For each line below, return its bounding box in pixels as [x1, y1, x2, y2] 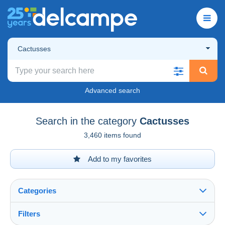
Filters [18, 209, 40, 218]
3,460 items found [84, 131, 141, 139]
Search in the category [36, 115, 137, 127]
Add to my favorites [86, 154, 152, 163]
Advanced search [85, 86, 140, 94]
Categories [18, 186, 56, 195]
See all [21, 215, 44, 224]
